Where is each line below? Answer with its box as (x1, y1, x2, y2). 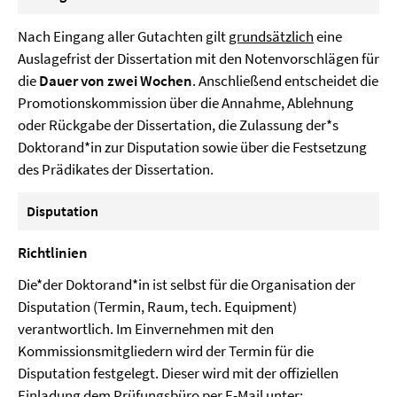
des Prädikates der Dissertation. (18, 160, 214, 179)
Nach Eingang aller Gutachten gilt (18, 27, 229, 46)
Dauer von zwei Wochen (36, 71, 192, 90)
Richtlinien (18, 243, 88, 262)
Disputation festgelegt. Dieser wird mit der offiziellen (18, 363, 339, 383)
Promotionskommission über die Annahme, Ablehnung (18, 93, 354, 113)
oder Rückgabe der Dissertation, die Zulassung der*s (18, 115, 339, 135)
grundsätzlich (229, 27, 314, 46)
